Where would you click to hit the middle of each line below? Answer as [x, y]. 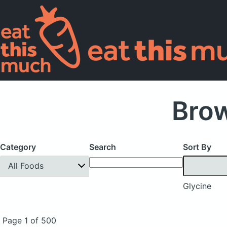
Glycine [197, 186]
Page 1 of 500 [29, 220]
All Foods [26, 165]
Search [103, 147]
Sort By [197, 147]
